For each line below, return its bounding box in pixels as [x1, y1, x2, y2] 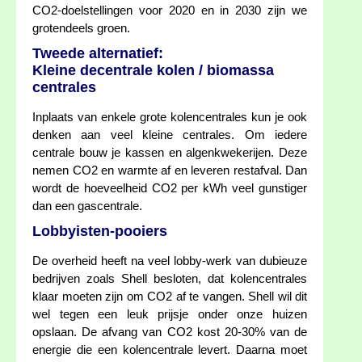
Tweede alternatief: [32, 45, 163, 62]
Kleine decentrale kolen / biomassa [32, 62, 274, 79]
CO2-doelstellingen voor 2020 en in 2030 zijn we [32, 4, 307, 18]
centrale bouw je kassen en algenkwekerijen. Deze [32, 146, 307, 160]
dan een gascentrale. [32, 200, 142, 213]
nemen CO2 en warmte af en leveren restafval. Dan [32, 164, 307, 178]
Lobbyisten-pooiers [32, 223, 167, 240]
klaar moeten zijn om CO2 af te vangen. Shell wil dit [32, 290, 307, 304]
